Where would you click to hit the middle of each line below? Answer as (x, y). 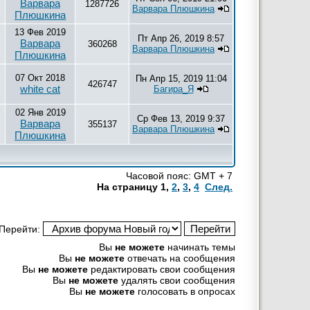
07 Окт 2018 (40, 78)
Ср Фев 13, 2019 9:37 (181, 119)
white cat (40, 89)
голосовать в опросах (185, 291)
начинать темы (200, 247)
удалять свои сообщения (177, 280)
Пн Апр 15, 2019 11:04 (181, 79)
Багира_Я (173, 89)
